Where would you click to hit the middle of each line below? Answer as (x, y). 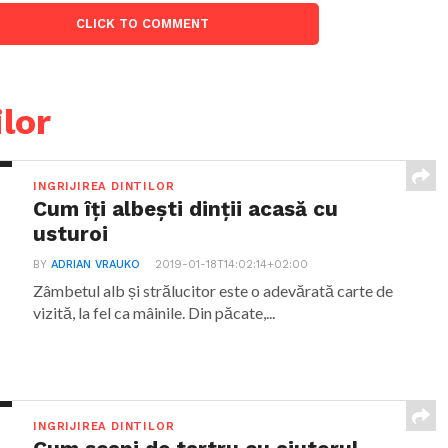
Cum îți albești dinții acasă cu (186, 209)
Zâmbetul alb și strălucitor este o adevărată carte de (213, 290)
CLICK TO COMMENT (143, 23)
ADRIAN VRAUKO (96, 264)
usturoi (71, 234)
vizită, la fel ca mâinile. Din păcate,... (154, 312)
